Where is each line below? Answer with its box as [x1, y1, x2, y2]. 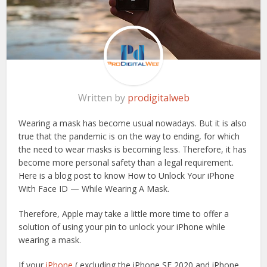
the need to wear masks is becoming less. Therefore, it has [18, 143, 247, 155]
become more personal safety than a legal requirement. [18, 156, 234, 168]
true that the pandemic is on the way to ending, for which [18, 130, 240, 142]
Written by [77, 91, 128, 104]
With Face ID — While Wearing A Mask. [18, 182, 170, 194]
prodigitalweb [127, 91, 190, 104]
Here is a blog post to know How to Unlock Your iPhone [18, 169, 235, 181]
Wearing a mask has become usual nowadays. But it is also [18, 117, 247, 129]
